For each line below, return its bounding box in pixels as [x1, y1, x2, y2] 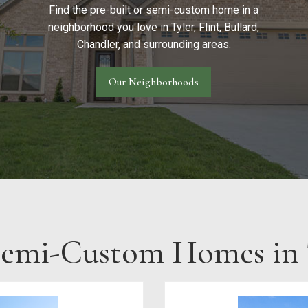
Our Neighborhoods [109, 75, 199, 89]
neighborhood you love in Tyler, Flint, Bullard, [48, 21, 260, 34]
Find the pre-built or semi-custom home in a [49, 3, 259, 17]
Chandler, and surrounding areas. [76, 38, 231, 52]
